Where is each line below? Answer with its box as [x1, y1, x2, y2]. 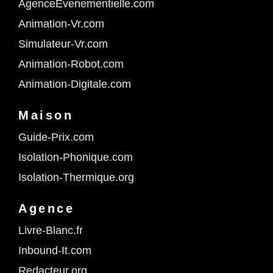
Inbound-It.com [18, 244, 91, 257]
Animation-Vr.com [18, 18, 104, 30]
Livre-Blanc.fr [18, 224, 83, 237]
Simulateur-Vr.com [18, 38, 108, 51]
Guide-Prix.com [18, 131, 94, 144]
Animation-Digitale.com [18, 78, 131, 91]
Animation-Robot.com [18, 58, 124, 71]
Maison [18, 108, 73, 122]
